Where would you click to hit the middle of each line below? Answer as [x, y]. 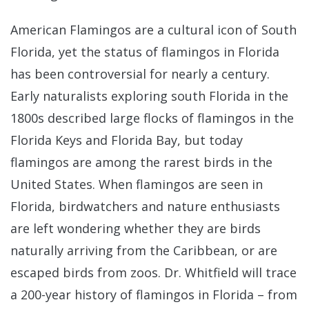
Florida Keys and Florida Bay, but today [127, 140]
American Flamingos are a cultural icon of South [153, 30]
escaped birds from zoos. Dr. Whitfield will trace [153, 272]
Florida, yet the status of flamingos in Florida [145, 52]
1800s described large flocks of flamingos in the [152, 118]
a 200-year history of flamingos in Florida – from [154, 295]
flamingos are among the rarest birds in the [141, 162]
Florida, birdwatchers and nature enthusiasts [145, 206]
